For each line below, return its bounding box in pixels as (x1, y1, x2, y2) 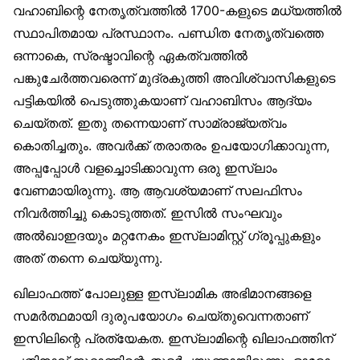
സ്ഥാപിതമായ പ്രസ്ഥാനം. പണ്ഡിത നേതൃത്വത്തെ (13, 25, 324, 42)
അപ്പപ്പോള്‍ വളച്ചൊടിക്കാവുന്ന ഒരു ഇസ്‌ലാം (13, 160, 277, 177)
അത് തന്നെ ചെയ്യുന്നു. (13, 250, 162, 267)
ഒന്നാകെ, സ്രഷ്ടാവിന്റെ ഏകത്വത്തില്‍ (13, 47, 247, 64)
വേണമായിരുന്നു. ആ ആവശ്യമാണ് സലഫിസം (13, 182, 302, 199)
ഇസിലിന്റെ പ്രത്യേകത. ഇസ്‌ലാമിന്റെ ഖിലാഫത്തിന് (13, 330, 333, 347)
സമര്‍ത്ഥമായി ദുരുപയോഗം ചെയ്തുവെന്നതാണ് (13, 308, 308, 325)
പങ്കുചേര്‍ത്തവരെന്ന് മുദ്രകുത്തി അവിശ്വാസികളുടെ (13, 70, 335, 87)
